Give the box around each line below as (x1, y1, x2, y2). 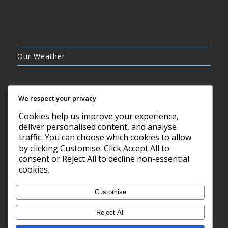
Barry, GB (100, 180, 128, 189)
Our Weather (17, 51, 65, 61)
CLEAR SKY (99, 112, 129, 122)
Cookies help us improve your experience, (19, 110, 179, 122)
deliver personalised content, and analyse (19, 121, 177, 133)
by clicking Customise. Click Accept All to (19, 142, 169, 154)
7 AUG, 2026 (93, 163, 135, 174)
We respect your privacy (18, 94, 96, 103)
